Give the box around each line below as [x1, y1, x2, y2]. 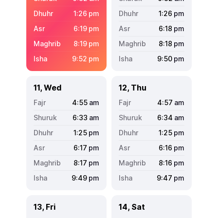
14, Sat [119, 201, 145, 212]
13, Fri [34, 201, 55, 212]
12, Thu [119, 82, 146, 92]
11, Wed [34, 82, 61, 92]
